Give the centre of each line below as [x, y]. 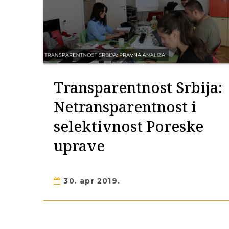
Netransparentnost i [125, 107]
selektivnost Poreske [129, 126]
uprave [79, 145]
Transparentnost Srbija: [138, 87]
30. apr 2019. [91, 181]
